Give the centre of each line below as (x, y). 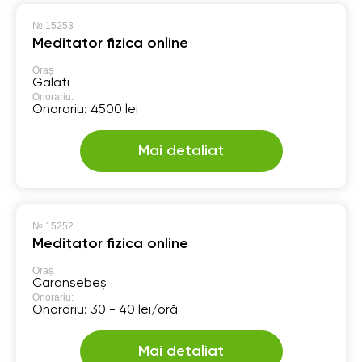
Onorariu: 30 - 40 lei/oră (105, 310)
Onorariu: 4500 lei (85, 109)
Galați (51, 83)
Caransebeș (69, 283)
